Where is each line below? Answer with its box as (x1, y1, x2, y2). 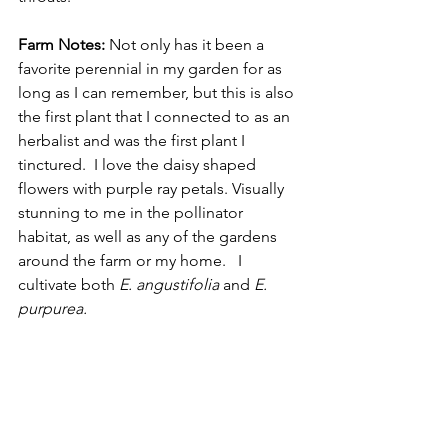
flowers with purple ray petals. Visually (18, 178, 288, 198)
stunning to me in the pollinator (18, 202, 247, 222)
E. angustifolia (119, 274, 223, 294)
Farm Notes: (18, 34, 105, 54)
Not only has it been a (105, 34, 268, 54)
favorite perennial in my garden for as (18, 58, 286, 78)
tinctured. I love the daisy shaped (18, 154, 260, 174)
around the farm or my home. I (18, 250, 246, 270)
